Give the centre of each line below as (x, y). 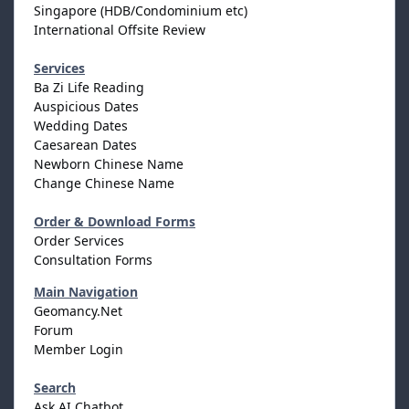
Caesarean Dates (85, 145)
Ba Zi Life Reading (89, 88)
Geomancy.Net (78, 311)
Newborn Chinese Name (109, 164)
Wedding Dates (81, 126)
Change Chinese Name (104, 184)
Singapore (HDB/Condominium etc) (141, 11)
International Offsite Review (120, 30)
